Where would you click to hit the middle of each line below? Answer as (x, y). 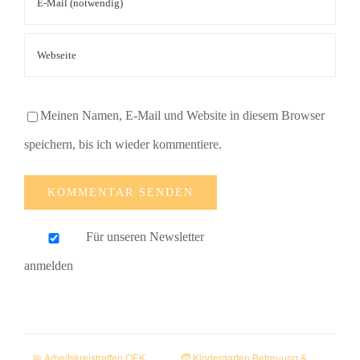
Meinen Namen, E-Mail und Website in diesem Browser (182, 115)
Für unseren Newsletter (145, 237)
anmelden (49, 266)
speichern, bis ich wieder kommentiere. (123, 144)
